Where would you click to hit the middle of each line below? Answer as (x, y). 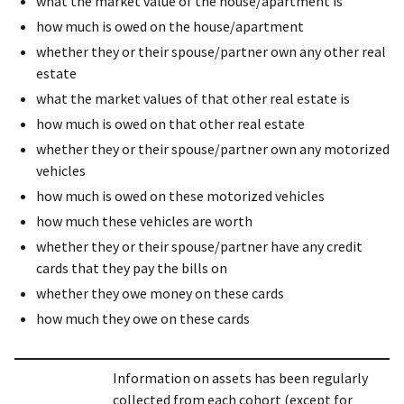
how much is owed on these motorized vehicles (180, 196)
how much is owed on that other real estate (170, 124)
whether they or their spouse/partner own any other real (211, 52)
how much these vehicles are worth (144, 221)
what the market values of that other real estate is (193, 99)
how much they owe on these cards (143, 319)
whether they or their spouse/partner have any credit (199, 247)
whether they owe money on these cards (160, 294)
